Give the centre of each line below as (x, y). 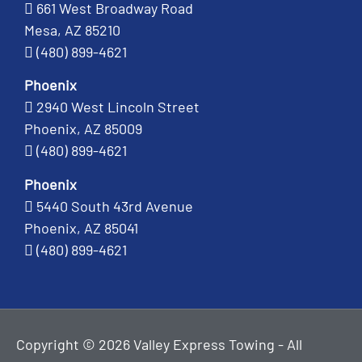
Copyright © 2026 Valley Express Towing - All (159, 345)
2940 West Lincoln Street (118, 107)
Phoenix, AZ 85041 (81, 227)
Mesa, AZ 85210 (72, 29)
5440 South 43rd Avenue (115, 206)
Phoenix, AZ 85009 (83, 129)
